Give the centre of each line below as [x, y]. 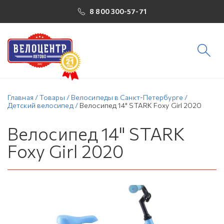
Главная [20, 97]
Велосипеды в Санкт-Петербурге [127, 97]
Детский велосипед [40, 105]
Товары [52, 97]
